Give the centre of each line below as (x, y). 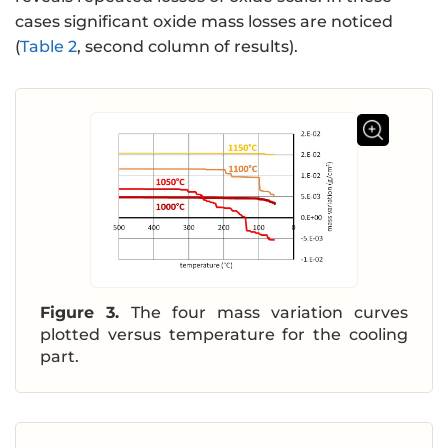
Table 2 (48, 47)
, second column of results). (187, 47)
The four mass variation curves (269, 313)
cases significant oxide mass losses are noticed (204, 22)
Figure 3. (85, 313)
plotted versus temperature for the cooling (224, 335)
